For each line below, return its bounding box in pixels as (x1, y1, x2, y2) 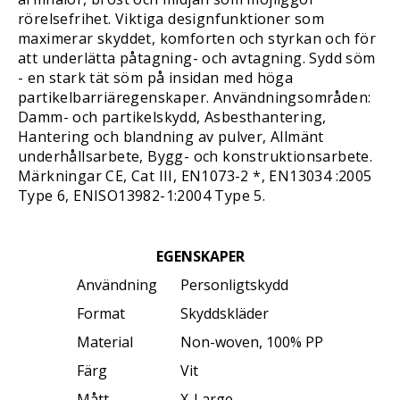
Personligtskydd (179, 275, 288, 295)
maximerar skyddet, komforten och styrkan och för (18, 29, 377, 48)
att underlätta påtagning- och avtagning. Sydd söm (18, 48, 376, 68)
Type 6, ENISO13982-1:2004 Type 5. (18, 186, 266, 205)
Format (76, 304, 125, 323)
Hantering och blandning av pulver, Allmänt (18, 127, 324, 146)
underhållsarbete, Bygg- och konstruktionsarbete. (18, 146, 373, 166)
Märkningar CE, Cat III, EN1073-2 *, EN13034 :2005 (18, 166, 372, 186)
